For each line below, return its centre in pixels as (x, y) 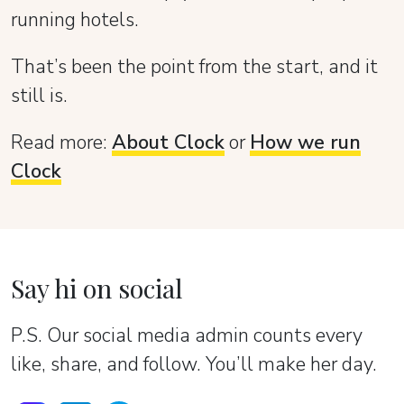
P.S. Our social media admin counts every (187, 336)
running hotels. (75, 20)
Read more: (61, 143)
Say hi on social (97, 288)
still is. (39, 96)
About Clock (168, 143)
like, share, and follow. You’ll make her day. (194, 365)
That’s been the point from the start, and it (194, 67)
